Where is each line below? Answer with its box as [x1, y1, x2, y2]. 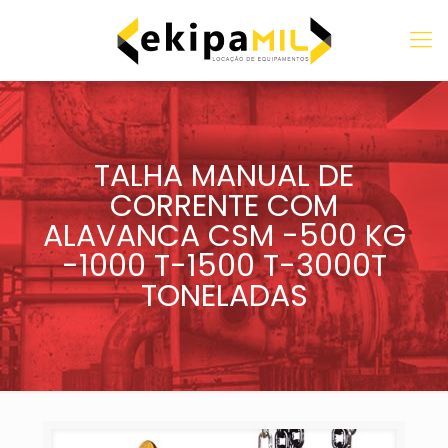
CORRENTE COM [110, 185, 338, 227]
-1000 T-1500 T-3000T [61, 245, 387, 287]
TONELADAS [140, 275, 308, 317]
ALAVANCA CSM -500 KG [42, 215, 406, 257]
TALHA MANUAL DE [94, 155, 354, 197]
